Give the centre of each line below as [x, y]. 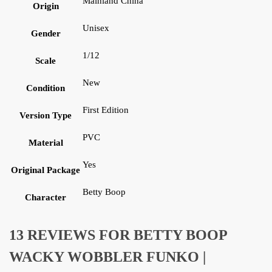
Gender [46, 34]
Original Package [46, 170]
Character [46, 198]
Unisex [96, 28]
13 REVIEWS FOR [71, 235]
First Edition [106, 110]
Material [46, 143]
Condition [46, 88]
